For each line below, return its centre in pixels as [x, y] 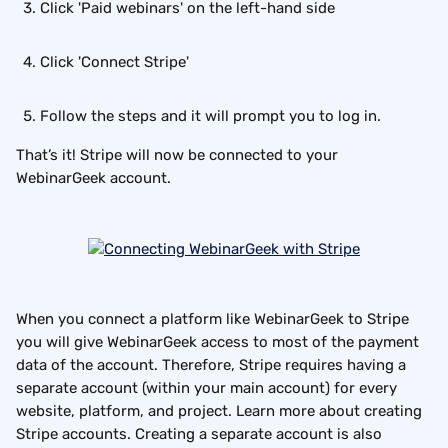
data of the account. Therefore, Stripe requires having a [213, 364]
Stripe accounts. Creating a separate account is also [201, 433]
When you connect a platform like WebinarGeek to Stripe [214, 318]
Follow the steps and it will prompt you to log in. [210, 116]
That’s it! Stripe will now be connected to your [179, 155]
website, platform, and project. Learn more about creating [221, 410]
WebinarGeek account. [93, 178]
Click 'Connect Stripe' [114, 62]
